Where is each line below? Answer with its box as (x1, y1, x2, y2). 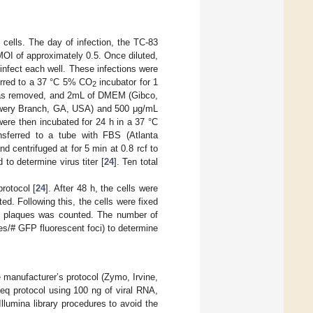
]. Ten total (113, 156, 159, 167)
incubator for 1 (96, 76, 159, 87)
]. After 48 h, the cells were (45, 182, 159, 194)
